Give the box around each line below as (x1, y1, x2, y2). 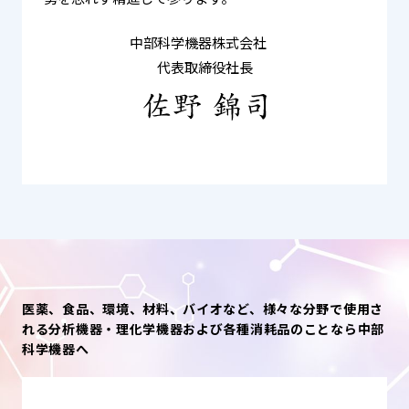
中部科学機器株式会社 (129, 33, 280, 53)
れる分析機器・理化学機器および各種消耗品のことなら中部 (22, 319, 384, 338)
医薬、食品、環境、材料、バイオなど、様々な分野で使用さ (22, 299, 383, 318)
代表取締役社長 (156, 58, 253, 78)
